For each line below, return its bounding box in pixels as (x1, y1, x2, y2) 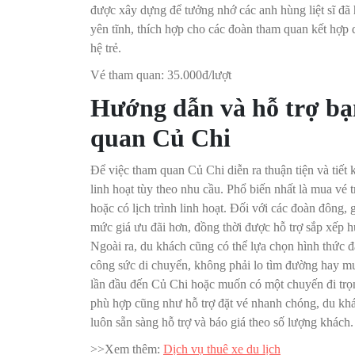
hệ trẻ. (90, 41, 121, 55)
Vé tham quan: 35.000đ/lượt (90, 68, 231, 82)
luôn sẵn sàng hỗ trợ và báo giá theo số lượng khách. (90, 315, 353, 330)
